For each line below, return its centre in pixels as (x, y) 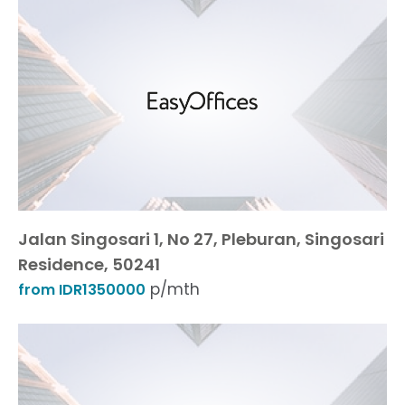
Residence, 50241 (89, 264)
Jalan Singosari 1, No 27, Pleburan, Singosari (201, 239)
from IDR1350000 (82, 290)
